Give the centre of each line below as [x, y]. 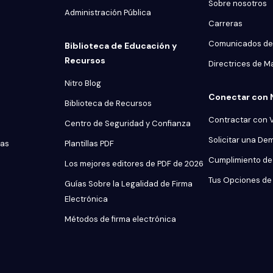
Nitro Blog [83, 83]
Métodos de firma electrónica [120, 219]
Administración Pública [108, 12]
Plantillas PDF [89, 144]
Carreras [225, 23]
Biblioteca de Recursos [108, 103]
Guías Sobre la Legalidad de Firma [129, 184]
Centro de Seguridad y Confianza [128, 123]
